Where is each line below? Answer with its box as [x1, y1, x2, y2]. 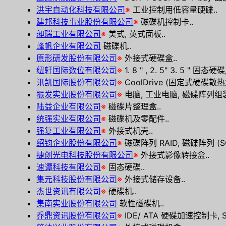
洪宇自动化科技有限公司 [36, 5, 126, 15]
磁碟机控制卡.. [141, 17, 194, 27]
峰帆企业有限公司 [36, 41, 101, 51]
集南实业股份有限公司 [36, 198, 118, 208]
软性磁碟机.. [117, 198, 164, 208]
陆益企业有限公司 [36, 101, 101, 111]
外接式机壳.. [108, 126, 153, 136]
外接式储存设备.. [125, 174, 186, 184]
